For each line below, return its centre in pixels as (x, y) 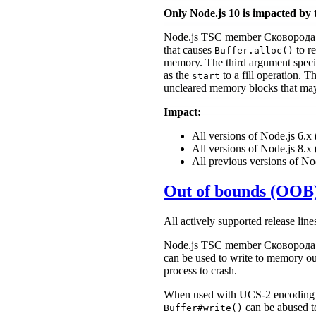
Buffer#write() (203, 308)
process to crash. (200, 270)
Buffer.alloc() (254, 50)
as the (178, 75)
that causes (189, 49)
